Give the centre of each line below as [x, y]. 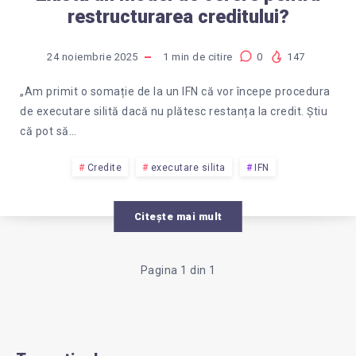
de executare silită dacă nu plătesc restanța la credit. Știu [174, 111]
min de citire [201, 56]
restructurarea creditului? [178, 16]
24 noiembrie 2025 [93, 56]
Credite [104, 167]
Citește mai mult [178, 216]
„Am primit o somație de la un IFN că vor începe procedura [175, 91]
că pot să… [48, 131]
